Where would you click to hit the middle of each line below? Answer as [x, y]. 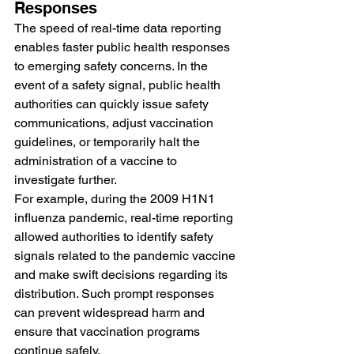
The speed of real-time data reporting [119, 28]
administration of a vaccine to [97, 160]
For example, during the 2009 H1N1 [116, 198]
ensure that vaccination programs [109, 331]
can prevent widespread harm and [111, 312]
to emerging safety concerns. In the [113, 66]
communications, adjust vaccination [115, 122]
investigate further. [66, 179]
